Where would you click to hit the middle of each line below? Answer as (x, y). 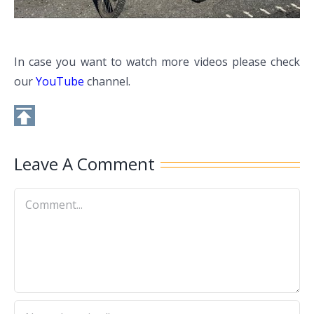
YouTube (60, 82)
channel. (107, 82)
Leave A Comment (84, 164)
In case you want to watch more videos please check (157, 62)
